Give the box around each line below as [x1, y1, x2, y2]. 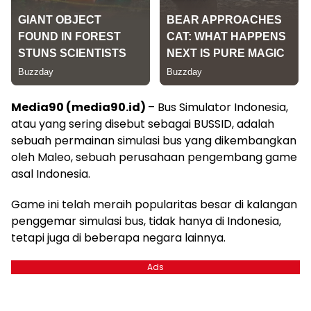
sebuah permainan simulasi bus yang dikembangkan [11, 133, 296, 149]
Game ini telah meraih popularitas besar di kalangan [11, 196, 297, 213]
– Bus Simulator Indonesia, [148, 99, 288, 116]
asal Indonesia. [11, 166, 90, 183]
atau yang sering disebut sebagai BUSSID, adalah [11, 116, 274, 133]
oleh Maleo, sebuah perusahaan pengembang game [11, 149, 297, 166]
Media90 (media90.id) [11, 99, 148, 116]
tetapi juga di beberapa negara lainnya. [11, 230, 226, 246]
